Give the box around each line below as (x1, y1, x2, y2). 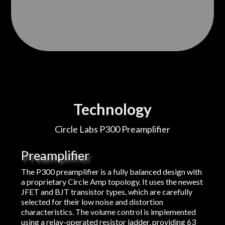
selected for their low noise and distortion (21, 197, 164, 207)
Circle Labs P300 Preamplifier (54, 124, 170, 135)
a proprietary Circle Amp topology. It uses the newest (21, 177, 203, 187)
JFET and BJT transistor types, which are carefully (21, 187, 193, 197)
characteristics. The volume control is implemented (21, 207, 196, 217)
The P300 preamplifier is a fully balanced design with (21, 167, 202, 177)
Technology (73, 100, 152, 119)
